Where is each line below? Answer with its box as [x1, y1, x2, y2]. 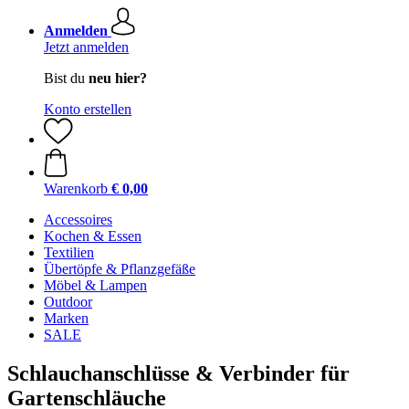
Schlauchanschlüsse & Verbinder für [7, 361, 350, 385]
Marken [44, 310, 89, 326]
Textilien [44, 245, 94, 260]
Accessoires [44, 212, 112, 227]
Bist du [44, 70, 89, 86]
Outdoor [44, 294, 92, 309]
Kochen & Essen [44, 228, 142, 244]
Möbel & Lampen [44, 278, 147, 293]
